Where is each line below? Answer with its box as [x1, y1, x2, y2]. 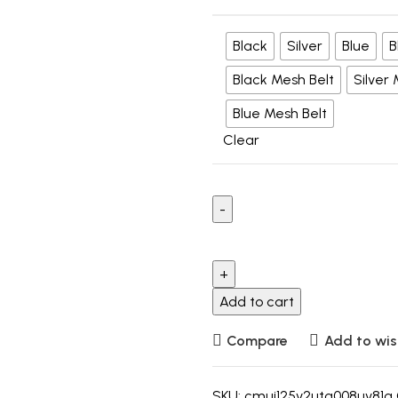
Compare [227, 331, 289, 349]
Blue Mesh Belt [233, 105, 327, 122]
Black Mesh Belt [233, 71, 334, 88]
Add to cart [219, 293, 294, 310]
